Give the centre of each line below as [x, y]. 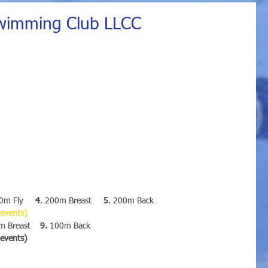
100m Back [69, 226]
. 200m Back [131, 201]
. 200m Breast [72, 201]
